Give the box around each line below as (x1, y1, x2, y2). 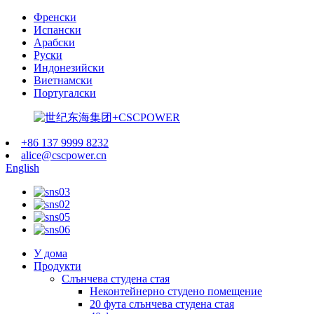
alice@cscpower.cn (21, 149, 107, 161)
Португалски (34, 87, 96, 99)
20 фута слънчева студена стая (90, 298, 234, 310)
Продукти (34, 260, 81, 272)
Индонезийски (34, 62, 104, 74)
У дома (34, 247, 67, 259)
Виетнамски (34, 74, 93, 86)
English (6, 162, 39, 174)
